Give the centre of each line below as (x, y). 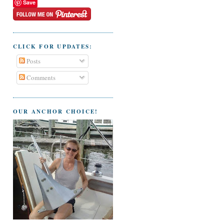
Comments (40, 78)
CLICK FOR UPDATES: (53, 46)
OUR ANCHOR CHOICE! (56, 111)
